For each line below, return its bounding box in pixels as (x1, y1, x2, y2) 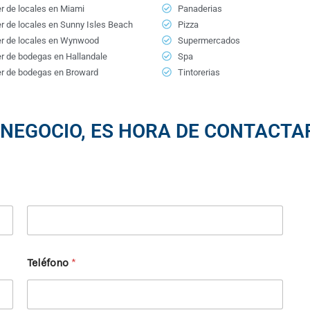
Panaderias (177, 3, 222, 14)
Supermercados (177, 35, 240, 46)
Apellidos (26, 234, 67, 246)
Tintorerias (177, 66, 220, 77)
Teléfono (27, 255, 71, 269)
